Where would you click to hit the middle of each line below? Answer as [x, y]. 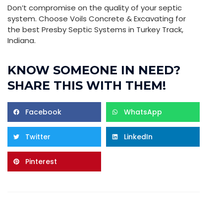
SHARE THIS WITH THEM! [87, 85]
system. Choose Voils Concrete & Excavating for [97, 19]
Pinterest [41, 162]
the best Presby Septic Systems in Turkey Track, [95, 29]
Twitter [38, 137]
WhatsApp [143, 112]
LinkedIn [138, 137]
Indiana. [22, 40]
